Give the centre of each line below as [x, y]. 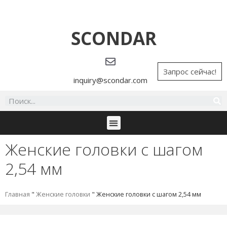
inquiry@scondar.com [110, 80]
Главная [17, 194]
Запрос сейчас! [190, 71]
